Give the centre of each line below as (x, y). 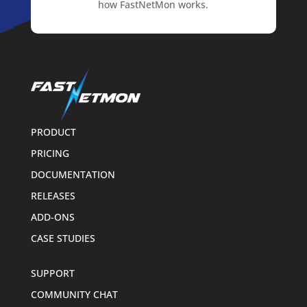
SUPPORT (52, 273)
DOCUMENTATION (73, 174)
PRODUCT (53, 132)
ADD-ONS (52, 217)
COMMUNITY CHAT (74, 294)
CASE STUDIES (63, 238)
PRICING (50, 153)
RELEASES (53, 195)
